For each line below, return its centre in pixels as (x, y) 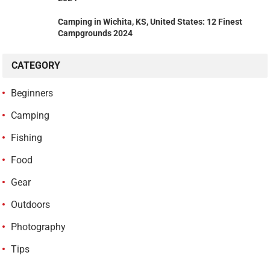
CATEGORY (36, 66)
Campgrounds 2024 (96, 33)
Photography (39, 227)
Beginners (32, 93)
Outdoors (31, 205)
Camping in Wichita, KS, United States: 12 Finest (150, 22)
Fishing (27, 138)
